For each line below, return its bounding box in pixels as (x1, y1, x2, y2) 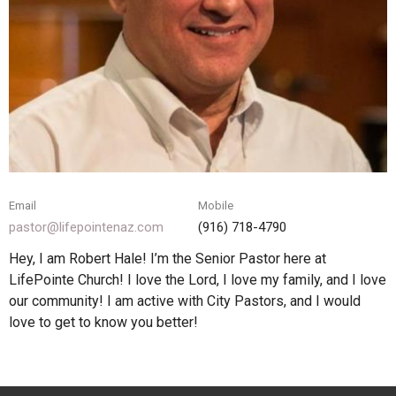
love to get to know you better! (9, 313, 198, 331)
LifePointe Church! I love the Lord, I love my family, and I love (9, 270, 386, 288)
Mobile (198, 199, 233, 213)
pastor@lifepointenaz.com (9, 219, 164, 236)
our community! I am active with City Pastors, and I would (9, 292, 361, 309)
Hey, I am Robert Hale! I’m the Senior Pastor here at (9, 249, 326, 267)
